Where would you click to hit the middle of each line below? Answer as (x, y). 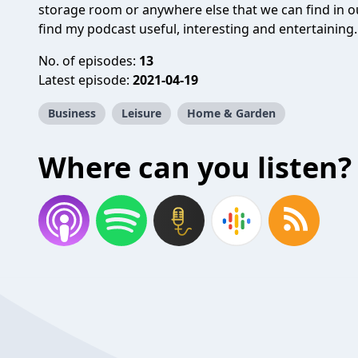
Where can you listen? (195, 167)
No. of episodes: (89, 61)
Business (72, 113)
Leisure (141, 113)
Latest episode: (86, 80)
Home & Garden (231, 113)
